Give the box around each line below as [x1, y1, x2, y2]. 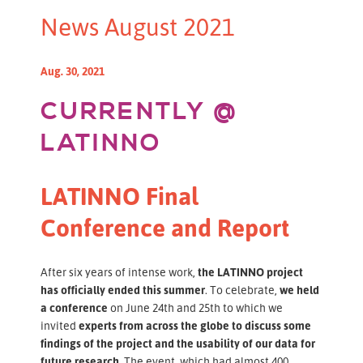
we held [280, 282, 319, 297]
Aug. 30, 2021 [41, 63, 105, 78]
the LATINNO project [195, 264, 303, 279]
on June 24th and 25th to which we [110, 300, 283, 314]
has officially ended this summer [41, 282, 205, 297]
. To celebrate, [205, 282, 280, 297]
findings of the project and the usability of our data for [41, 335, 315, 350]
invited [41, 318, 79, 332]
